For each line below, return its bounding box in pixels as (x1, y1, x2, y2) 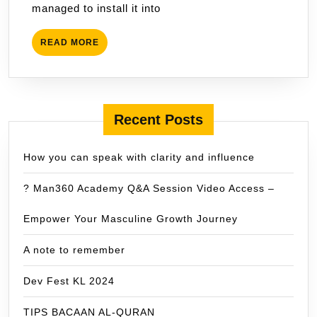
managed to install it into (32, 2, 161, 15)
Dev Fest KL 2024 (23, 275, 115, 287)
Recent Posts (114, 112, 203, 128)
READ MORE (40, 38, 99, 48)
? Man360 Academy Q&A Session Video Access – (23, 183, 275, 195)
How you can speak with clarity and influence (23, 151, 255, 163)
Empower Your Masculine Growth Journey (23, 213, 238, 225)
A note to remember (23, 244, 125, 256)
